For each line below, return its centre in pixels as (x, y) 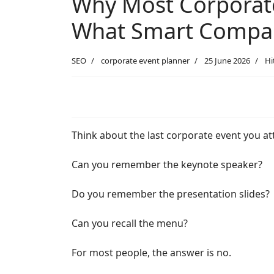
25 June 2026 (227, 61)
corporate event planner (145, 61)
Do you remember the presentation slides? (171, 194)
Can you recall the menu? (130, 224)
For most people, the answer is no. (151, 253)
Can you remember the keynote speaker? (167, 165)
